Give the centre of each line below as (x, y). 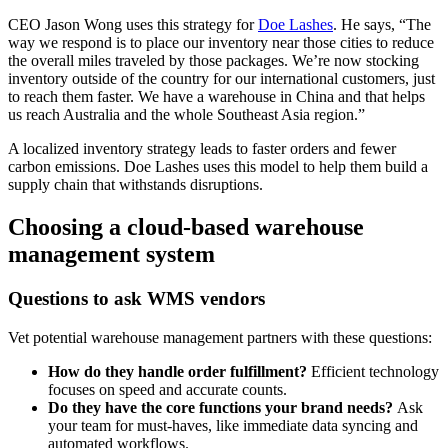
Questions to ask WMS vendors (136, 298)
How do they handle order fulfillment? (179, 371)
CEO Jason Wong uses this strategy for (133, 24)
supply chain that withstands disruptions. (135, 184)
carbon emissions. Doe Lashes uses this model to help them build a (218, 166)
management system (111, 253)
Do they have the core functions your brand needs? (222, 407)
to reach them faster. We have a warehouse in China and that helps (216, 96)
